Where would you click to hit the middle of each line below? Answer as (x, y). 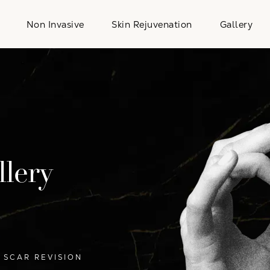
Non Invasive (55, 24)
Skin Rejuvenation (152, 24)
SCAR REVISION (43, 258)
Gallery (236, 24)
